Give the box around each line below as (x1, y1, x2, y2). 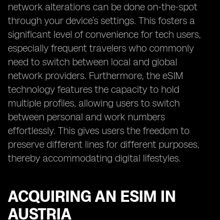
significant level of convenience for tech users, (8, 28, 201, 40)
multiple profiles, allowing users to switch (8, 97, 180, 109)
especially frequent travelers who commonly (8, 42, 194, 54)
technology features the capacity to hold (8, 83, 179, 95)
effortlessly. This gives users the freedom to (8, 125, 190, 137)
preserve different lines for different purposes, (8, 138, 199, 150)
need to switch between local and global (8, 56, 177, 68)
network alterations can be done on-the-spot (8, 1, 197, 13)
